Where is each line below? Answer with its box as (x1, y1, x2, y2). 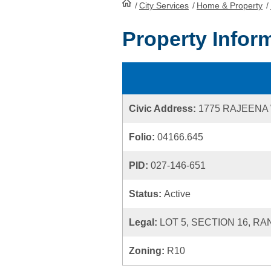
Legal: (129, 217, 160, 227)
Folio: (129, 132, 157, 142)
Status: (129, 189, 164, 199)
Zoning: (129, 246, 167, 256)
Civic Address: (129, 103, 198, 114)
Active (164, 189, 191, 199)
